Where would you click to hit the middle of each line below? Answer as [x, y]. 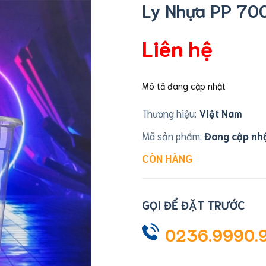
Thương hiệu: [169, 113]
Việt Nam [219, 113]
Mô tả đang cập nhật [184, 85]
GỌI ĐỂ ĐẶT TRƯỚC [194, 205]
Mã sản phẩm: [173, 135]
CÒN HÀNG [167, 158]
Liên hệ [177, 47]
